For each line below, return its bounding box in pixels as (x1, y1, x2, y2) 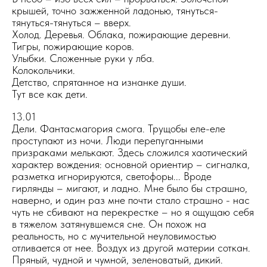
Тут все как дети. (12, 88, 88, 100)
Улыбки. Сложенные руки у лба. (12, 52, 154, 64)
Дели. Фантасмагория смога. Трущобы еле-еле (12, 122, 225, 135)
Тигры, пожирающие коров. (12, 40, 134, 52)
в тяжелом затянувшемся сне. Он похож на (12, 218, 206, 230)
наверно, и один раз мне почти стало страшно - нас (12, 194, 250, 206)
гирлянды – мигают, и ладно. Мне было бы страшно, (12, 182, 247, 194)
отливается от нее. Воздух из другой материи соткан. (12, 241, 250, 254)
